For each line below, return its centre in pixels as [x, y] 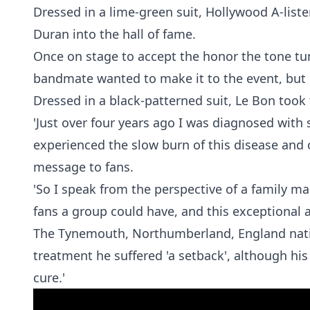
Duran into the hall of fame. [115, 34]
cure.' [51, 277]
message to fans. [83, 167]
